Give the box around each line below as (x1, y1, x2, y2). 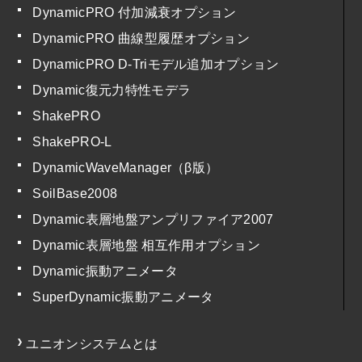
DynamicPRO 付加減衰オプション (32, 5, 237, 19)
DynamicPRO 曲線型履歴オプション (32, 31, 250, 45)
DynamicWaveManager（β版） (32, 160, 219, 175)
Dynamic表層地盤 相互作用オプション (32, 238, 261, 252)
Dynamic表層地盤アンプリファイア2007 (32, 212, 274, 226)
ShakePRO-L (32, 134, 112, 149)
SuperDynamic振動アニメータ (32, 289, 214, 304)
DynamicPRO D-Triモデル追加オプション (32, 57, 280, 71)
